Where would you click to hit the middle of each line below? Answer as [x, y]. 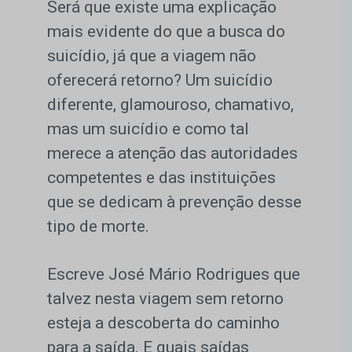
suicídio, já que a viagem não [152, 56]
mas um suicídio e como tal [148, 129]
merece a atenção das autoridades [172, 154]
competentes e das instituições [161, 178]
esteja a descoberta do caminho [163, 323]
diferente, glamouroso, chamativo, [170, 105]
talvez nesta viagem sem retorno [165, 299]
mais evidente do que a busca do [166, 32]
